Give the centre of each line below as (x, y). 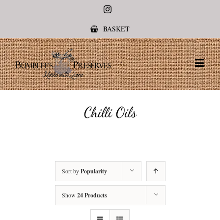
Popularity (94, 171)
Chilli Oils (110, 112)
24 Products (92, 195)
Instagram (126, 9)
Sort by (71, 171)
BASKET (116, 29)
